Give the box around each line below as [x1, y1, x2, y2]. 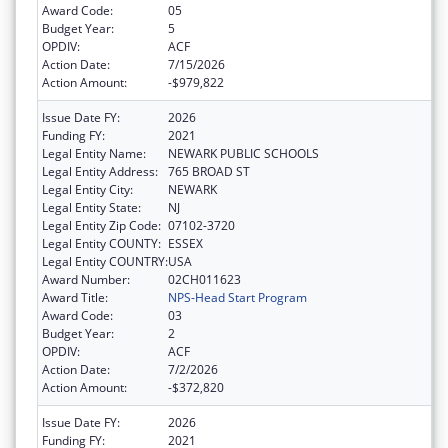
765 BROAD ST [168, 162, 250, 180]
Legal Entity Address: [42, 162, 158, 180]
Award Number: [42, 270, 130, 288]
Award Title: [42, 288, 108, 306]
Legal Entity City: [42, 180, 133, 198]
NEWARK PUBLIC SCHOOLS [168, 144, 319, 162]
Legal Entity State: [42, 198, 141, 216]
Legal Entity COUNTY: [42, 234, 161, 252]
